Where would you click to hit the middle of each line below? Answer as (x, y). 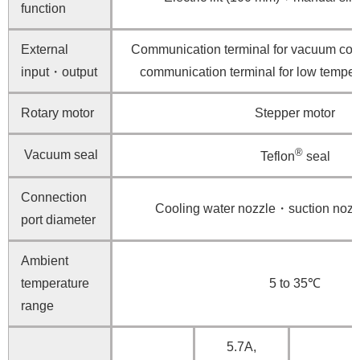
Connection (54, 197)
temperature (55, 283)
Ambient (45, 260)
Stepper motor (295, 112)
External (45, 49)
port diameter (58, 219)
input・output (59, 72)
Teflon (277, 157)
